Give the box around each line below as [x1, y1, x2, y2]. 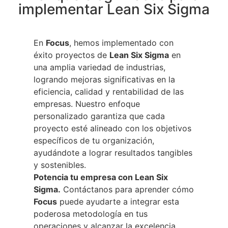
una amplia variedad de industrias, [34, 62, 165, 72]
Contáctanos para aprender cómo [61, 184, 194, 194]
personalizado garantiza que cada [34, 110, 165, 121]
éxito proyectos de [34, 49, 109, 60]
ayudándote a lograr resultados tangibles [34, 147, 192, 158]
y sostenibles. [34, 159, 86, 170]
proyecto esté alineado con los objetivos [34, 123, 191, 133]
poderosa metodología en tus [34, 208, 148, 219]
